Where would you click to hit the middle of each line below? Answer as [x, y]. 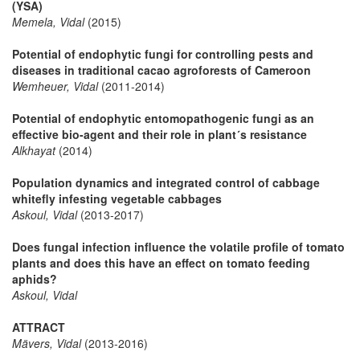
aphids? [35, 278]
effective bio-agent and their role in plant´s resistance [160, 134]
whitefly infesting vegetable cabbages [117, 198]
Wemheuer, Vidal [55, 86]
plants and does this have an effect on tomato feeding [161, 262]
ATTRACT [39, 327]
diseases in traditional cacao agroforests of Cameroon [162, 70]
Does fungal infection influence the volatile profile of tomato [178, 246]
